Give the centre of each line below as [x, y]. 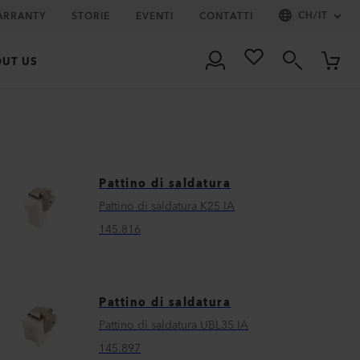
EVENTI [155, 16]
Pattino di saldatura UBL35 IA [174, 325]
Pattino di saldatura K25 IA [167, 206]
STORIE [91, 16]
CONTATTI [226, 16]
